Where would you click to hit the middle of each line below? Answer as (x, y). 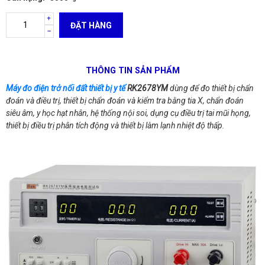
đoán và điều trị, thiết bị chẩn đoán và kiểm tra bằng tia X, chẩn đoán (125, 100)
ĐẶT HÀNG (91, 25)
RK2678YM (147, 88)
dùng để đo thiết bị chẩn (211, 88)
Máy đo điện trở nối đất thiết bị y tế (66, 88)
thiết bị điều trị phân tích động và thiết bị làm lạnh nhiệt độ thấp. (115, 125)
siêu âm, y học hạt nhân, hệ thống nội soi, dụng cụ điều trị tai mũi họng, (128, 113)
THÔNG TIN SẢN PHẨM (132, 70)
